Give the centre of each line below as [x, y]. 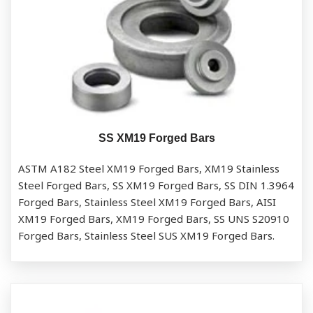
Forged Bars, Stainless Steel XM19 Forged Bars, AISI [147, 201]
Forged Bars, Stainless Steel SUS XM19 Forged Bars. [146, 235]
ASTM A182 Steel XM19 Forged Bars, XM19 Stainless [149, 168]
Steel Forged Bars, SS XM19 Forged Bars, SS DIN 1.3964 [156, 184]
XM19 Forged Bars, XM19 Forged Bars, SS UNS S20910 [154, 218]
